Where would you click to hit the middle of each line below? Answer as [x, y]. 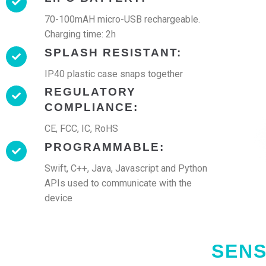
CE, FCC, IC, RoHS [81, 129]
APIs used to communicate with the [118, 183]
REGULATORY [90, 92]
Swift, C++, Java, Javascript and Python [126, 168]
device [58, 198]
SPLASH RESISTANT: [113, 52]
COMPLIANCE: [91, 107]
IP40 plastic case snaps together [114, 74]
